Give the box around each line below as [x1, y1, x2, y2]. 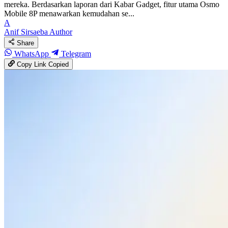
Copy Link [15, 61, 49, 69]
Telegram [59, 49, 91, 58]
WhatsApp [12, 49, 51, 58]
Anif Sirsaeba [4, 27, 48, 37]
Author [49, 27, 72, 37]
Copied [48, 61, 69, 69]
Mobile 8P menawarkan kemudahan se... [4, 9, 134, 18]
